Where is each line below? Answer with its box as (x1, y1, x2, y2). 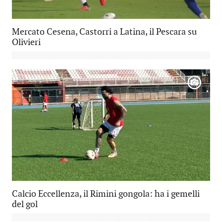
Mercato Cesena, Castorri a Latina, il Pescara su (12, 26, 197, 37)
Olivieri (12, 37, 41, 48)
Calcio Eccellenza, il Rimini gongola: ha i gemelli (12, 189, 200, 200)
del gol (12, 199, 38, 210)
